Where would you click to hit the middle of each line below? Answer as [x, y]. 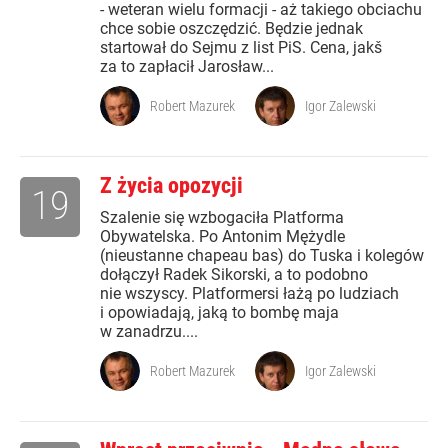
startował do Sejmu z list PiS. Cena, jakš [241, 48]
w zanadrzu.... [149, 332]
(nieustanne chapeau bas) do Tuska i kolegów [262, 256]
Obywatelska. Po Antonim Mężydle [222, 237]
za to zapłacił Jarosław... [187, 67]
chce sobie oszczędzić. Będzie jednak [231, 29]
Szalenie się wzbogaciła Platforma [222, 218]
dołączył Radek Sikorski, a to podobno [234, 275]
